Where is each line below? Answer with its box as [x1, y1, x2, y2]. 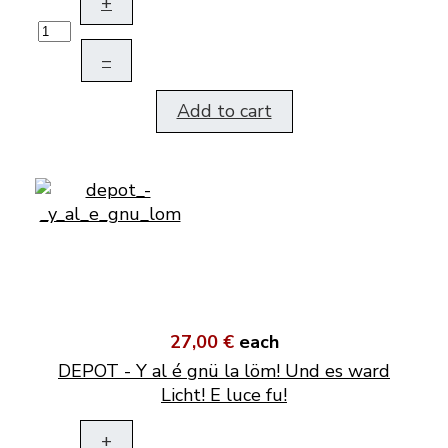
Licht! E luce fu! [161, 383, 287, 408]
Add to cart [176, 99, 272, 124]
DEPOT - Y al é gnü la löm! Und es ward [58, 359, 390, 384]
